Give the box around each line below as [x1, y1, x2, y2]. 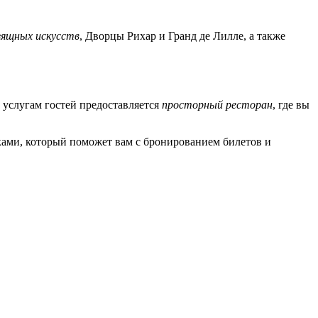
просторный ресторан [162, 98, 273, 111]
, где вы [273, 98, 309, 111]
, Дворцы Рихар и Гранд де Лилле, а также [79, 30, 285, 43]
